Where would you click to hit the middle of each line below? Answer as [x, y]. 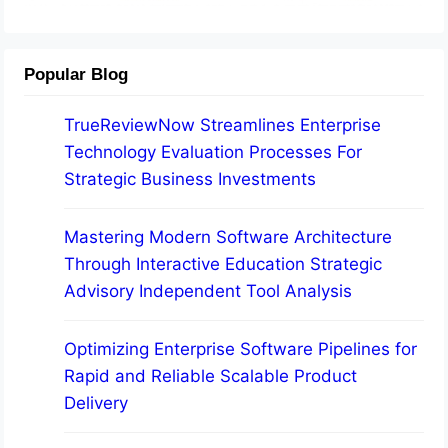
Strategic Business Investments [190, 179]
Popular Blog [76, 75]
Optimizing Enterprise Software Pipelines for [241, 349]
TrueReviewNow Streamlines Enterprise [223, 125]
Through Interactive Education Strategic [223, 264]
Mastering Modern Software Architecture [228, 237]
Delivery [96, 403]
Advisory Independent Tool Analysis [208, 291]
